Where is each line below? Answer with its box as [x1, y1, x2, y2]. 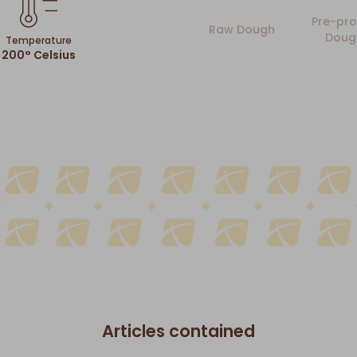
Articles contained [102, 319, 255, 343]
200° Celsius [2, 47, 76, 64]
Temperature [6, 33, 72, 48]
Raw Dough [208, 22, 275, 38]
